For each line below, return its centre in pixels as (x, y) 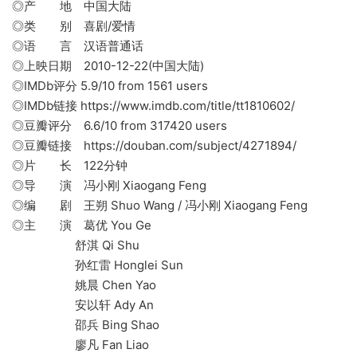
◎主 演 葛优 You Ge (82, 226)
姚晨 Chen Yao (84, 285)
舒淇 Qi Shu (76, 245)
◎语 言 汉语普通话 (78, 46)
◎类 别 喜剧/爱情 (74, 26)
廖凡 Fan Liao (80, 345)
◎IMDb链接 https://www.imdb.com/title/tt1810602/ (153, 106)
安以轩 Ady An (83, 305)
